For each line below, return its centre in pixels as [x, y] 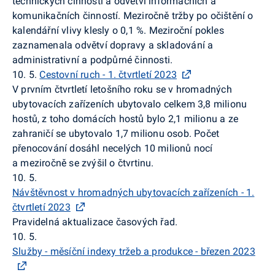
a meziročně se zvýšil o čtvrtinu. [83, 163]
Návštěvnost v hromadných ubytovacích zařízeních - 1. [134, 192]
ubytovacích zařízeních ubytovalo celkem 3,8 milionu [130, 104]
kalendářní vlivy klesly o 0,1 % [78, 30]
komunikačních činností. [68, 15]
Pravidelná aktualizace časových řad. [95, 222]
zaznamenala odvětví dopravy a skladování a [113, 45]
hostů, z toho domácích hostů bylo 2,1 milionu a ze [125, 118]
